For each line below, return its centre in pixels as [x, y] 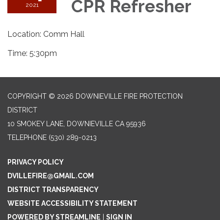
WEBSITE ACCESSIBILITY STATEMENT [72, 203]
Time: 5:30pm [32, 53]
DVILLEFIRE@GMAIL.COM [51, 176]
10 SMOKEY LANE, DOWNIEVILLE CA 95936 [77, 124]
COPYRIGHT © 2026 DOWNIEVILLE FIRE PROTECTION [95, 96]
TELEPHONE [27, 137]
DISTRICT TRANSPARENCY [53, 189]
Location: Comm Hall [46, 34]
